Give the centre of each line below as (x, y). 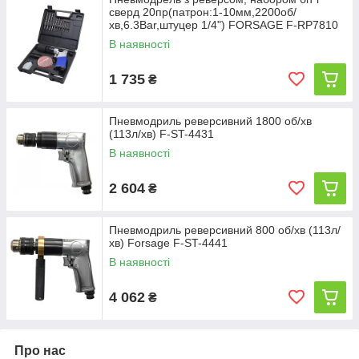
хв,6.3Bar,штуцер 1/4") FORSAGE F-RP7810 (224, 25)
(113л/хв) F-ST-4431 (161, 134)
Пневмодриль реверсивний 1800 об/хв (210, 121)
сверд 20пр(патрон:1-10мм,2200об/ (203, 12)
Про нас (40, 351)
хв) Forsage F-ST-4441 (168, 243)
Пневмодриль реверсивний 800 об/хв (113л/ (225, 230)
